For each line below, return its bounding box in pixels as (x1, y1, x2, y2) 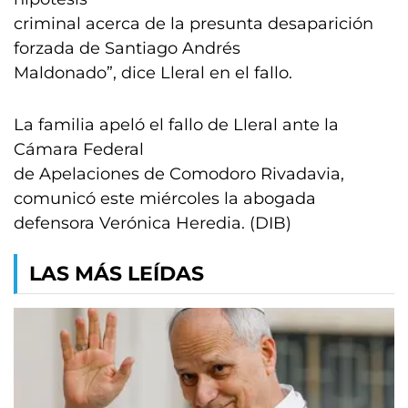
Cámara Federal (14, 139, 144, 159)
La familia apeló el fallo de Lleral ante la (14, 115, 339, 135)
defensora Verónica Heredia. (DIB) (14, 213, 296, 233)
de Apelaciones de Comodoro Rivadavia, (14, 164, 344, 184)
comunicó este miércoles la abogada (14, 189, 316, 209)
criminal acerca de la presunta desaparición (14, 14, 373, 34)
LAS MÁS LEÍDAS (29, 261, 204, 286)
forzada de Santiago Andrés (14, 38, 240, 58)
